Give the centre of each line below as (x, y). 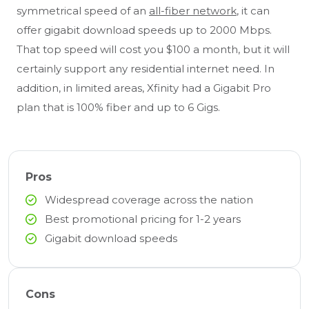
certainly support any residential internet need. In (146, 69)
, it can (253, 11)
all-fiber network (193, 11)
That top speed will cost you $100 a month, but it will (153, 50)
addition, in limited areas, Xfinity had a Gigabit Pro (144, 88)
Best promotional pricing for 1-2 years (143, 219)
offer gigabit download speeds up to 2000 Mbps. (144, 30)
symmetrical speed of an (83, 11)
